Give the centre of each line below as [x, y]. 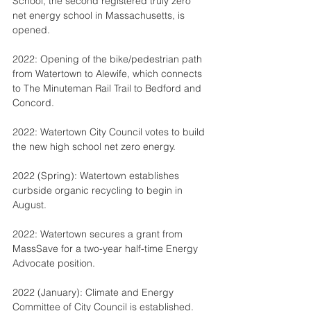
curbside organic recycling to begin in [99, 190]
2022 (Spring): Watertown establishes [97, 176]
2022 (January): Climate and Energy [94, 292]
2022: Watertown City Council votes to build [110, 132]
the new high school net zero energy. [94, 146]
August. [30, 205]
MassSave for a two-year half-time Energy [107, 249]
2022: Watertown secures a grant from [99, 234]
